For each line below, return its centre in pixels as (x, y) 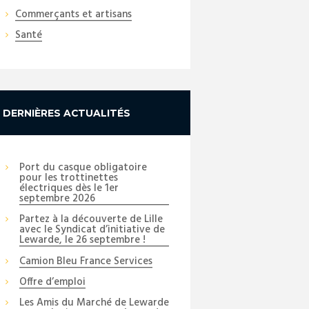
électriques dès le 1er (69, 189)
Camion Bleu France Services (86, 261)
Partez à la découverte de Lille (91, 220)
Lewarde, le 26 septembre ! (82, 240)
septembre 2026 (57, 199)
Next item (102, 103)
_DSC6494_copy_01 (114, 120)
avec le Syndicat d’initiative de (92, 230)
